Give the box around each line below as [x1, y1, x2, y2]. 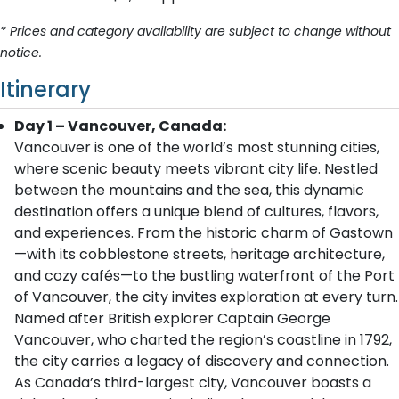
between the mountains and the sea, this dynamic [14, 180, 364, 200]
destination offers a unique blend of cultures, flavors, [14, 201, 379, 222]
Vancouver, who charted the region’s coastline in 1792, [14, 330, 392, 350]
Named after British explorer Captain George [14, 308, 330, 329]
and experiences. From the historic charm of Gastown [14, 223, 393, 243]
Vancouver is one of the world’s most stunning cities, [14, 137, 379, 158]
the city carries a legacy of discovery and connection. [14, 351, 389, 371]
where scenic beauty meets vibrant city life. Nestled [14, 159, 378, 179]
